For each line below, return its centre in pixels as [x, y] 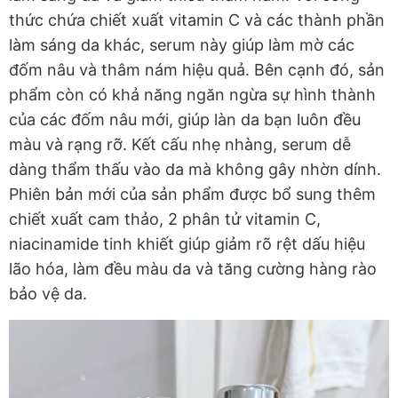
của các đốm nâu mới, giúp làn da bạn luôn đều [185, 119]
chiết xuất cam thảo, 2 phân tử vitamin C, [165, 219]
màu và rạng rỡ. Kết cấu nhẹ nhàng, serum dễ [180, 144]
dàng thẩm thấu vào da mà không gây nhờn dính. [195, 169]
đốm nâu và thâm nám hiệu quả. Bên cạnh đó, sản [197, 69]
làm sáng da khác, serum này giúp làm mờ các [182, 44]
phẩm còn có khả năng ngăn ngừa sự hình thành [192, 94]
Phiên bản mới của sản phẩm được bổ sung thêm [192, 194]
